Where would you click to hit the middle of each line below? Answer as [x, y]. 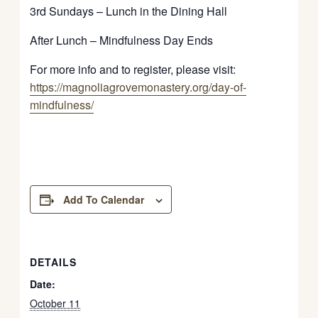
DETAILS [54, 262]
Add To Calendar [103, 199]
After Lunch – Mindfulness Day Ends [122, 40]
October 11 [55, 303]
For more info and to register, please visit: [133, 69]
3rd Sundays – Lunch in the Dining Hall [129, 11]
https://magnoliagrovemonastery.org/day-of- [138, 87]
